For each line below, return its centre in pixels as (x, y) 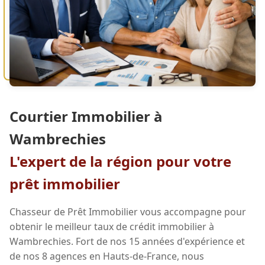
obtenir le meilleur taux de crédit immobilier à (112, 227)
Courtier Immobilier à (86, 117)
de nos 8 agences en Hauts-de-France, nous (107, 256)
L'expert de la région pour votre (120, 161)
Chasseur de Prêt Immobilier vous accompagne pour (128, 212)
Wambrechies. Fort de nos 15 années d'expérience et (127, 242)
